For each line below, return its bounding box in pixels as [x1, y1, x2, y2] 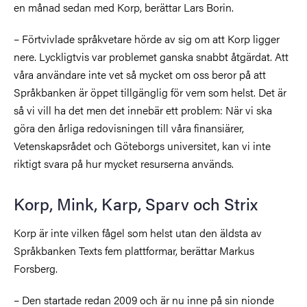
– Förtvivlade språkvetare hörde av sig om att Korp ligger [14, 30, 280, 47]
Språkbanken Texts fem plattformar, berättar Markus [14, 242, 254, 258]
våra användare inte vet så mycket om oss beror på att [14, 66, 266, 82]
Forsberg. [14, 260, 58, 276]
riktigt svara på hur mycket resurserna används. [14, 155, 236, 171]
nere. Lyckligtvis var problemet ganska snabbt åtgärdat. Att [14, 48, 288, 64]
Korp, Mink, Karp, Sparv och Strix [14, 191, 258, 215]
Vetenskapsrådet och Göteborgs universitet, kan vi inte [14, 137, 271, 153]
